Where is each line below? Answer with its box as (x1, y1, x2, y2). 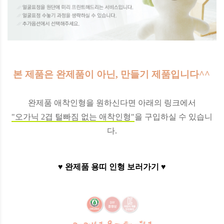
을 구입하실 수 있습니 (134, 112, 212, 121)
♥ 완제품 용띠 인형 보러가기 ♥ (58, 162, 166, 171)
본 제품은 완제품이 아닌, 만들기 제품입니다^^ (12, 69, 210, 80)
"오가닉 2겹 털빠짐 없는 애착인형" (11, 112, 134, 121)
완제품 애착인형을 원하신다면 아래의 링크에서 (28, 98, 196, 107)
